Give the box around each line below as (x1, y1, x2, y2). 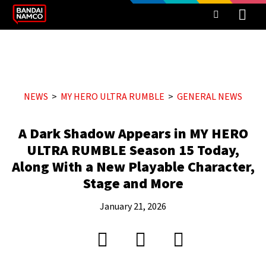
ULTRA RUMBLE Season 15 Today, (27, 140, 239, 161)
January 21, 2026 (100, 200, 166, 213)
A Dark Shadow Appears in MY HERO (18, 123, 248, 144)
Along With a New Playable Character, (11, 157, 255, 178)
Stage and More (83, 173, 183, 194)
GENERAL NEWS (177, 90, 242, 103)
